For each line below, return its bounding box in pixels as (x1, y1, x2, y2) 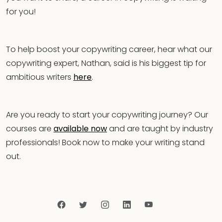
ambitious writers (6, 71, 73, 83)
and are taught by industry (107, 122, 213, 134)
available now (54, 122, 107, 134)
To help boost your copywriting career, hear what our (6, 43, 212, 55)
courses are (6, 122, 54, 134)
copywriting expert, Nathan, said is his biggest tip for (6, 57, 206, 69)
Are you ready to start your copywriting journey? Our (6, 109, 208, 120)
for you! (6, 5, 36, 17)
